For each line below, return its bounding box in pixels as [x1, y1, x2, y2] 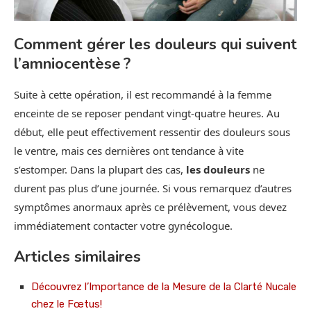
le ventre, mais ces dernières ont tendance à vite [14, 143, 244, 158]
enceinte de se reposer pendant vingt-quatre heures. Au [14, 106, 280, 120]
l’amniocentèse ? [14, 53, 131, 74]
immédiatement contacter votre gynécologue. [14, 218, 233, 233]
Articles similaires [14, 246, 141, 267]
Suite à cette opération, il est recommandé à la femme [14, 87, 271, 101]
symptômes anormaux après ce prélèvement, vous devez [14, 199, 287, 214]
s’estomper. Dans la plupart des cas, [14, 162, 186, 176]
